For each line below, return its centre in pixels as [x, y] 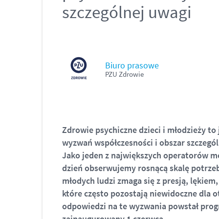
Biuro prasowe [132, 65]
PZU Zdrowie [124, 74]
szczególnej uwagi [127, 12]
